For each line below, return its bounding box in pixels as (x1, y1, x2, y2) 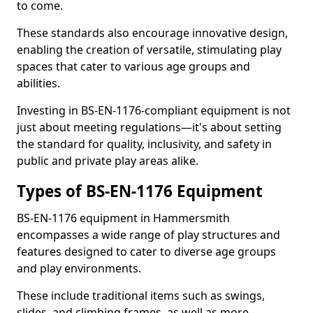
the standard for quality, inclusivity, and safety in (17, 136, 272, 152)
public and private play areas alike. (17, 153, 198, 168)
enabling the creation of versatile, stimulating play (17, 42, 282, 57)
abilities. (17, 75, 63, 91)
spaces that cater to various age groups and (17, 59, 250, 74)
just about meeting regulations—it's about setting (17, 119, 282, 135)
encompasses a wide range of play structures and (17, 227, 280, 242)
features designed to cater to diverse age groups (17, 244, 276, 259)
